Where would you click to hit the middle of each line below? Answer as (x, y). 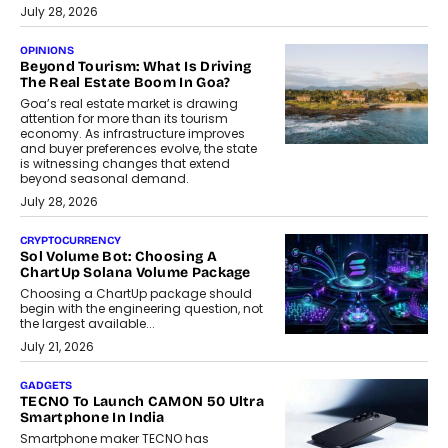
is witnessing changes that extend (125, 164)
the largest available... (87, 324)
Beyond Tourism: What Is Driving (136, 67)
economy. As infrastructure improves (132, 134)
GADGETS (46, 386)
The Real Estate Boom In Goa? (125, 83)
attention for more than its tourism (124, 119)
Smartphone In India (92, 418)
